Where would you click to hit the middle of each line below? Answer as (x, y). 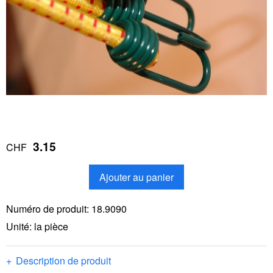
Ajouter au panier (136, 177)
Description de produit (63, 260)
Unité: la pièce (37, 226)
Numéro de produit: (49, 208)
